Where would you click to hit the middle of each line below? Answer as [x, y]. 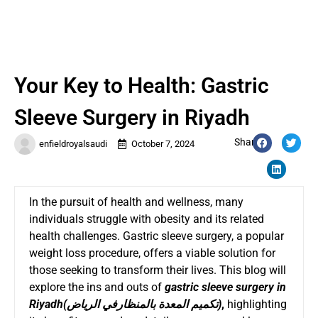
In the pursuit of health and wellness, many [136, 202]
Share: [248, 142]
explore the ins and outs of [95, 287]
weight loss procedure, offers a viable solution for [152, 253]
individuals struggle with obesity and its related [147, 219]
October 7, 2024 [163, 143]
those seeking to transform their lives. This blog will [158, 270]
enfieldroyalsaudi [73, 143]
